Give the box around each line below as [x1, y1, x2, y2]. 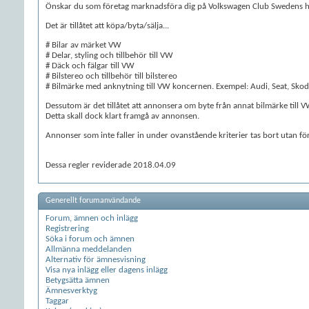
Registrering [46, 224, 89, 233]
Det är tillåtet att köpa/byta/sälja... [46, 21, 169, 30]
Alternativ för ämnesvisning [46, 255, 146, 264]
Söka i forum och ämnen [46, 235, 134, 243]
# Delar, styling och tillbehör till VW [46, 51, 173, 60]
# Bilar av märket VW [46, 41, 121, 50]
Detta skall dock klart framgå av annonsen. [46, 112, 199, 121]
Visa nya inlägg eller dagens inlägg [46, 266, 168, 275]
